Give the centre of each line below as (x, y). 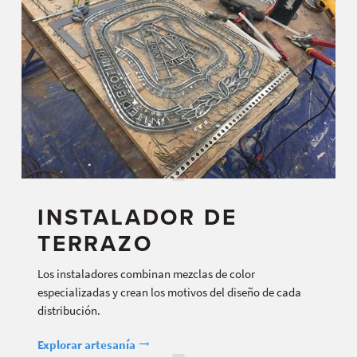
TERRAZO (95, 244)
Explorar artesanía (88, 344)
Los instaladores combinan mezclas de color (146, 273)
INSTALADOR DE (137, 218)
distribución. (69, 310)
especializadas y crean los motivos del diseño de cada (169, 292)
